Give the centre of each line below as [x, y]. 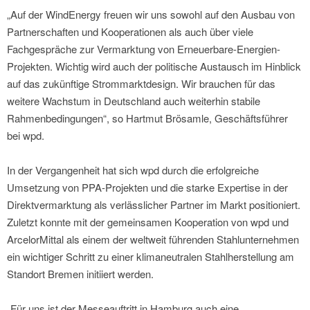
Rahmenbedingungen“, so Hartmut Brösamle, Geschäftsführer [147, 118]
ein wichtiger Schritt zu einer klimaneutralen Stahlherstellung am [151, 257]
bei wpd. [26, 136]
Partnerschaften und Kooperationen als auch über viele [130, 32]
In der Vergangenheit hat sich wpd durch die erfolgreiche [133, 170]
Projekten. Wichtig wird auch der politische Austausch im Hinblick [154, 66]
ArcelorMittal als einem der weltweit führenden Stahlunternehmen [153, 239]
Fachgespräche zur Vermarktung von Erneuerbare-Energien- [144, 49]
